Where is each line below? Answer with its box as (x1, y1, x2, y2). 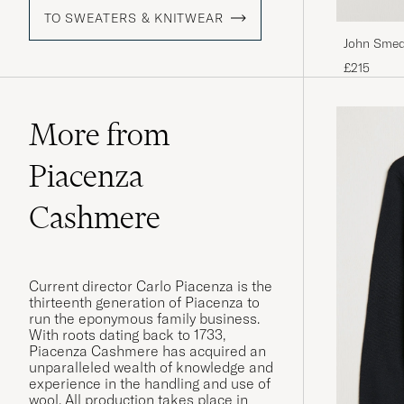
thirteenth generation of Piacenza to (29, 293, 260, 312)
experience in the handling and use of (29, 374, 271, 393)
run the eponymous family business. (29, 309, 260, 328)
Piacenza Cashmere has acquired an (29, 342, 266, 361)
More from (29, 115, 170, 154)
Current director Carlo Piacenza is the (29, 277, 272, 296)
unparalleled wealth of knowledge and (29, 358, 273, 377)
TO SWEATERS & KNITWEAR (44, 10, 224, 27)
